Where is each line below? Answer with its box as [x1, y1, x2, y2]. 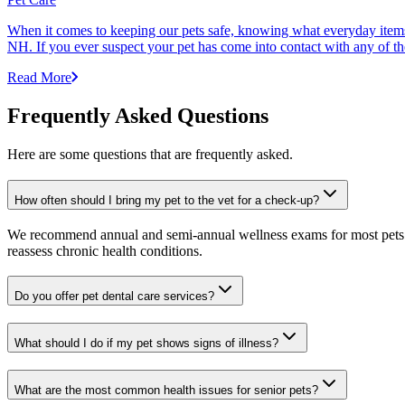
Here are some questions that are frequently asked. [7, 146, 293, 163]
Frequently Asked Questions [7, 104, 268, 128]
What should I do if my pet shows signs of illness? [14, 336, 278, 351]
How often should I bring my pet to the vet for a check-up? [14, 193, 319, 207]
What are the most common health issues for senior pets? [14, 382, 318, 397]
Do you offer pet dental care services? [14, 289, 214, 304]
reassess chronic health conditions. [7, 242, 202, 259]
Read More [7, 70, 71, 86]
